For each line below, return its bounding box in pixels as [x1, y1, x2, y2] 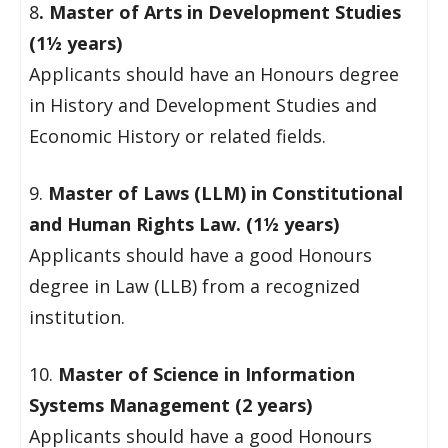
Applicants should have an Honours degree [29, 62, 399, 86]
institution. [29, 305, 125, 329]
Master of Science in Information [58, 362, 355, 386]
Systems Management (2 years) [29, 393, 312, 417]
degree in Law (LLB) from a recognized [29, 274, 360, 298]
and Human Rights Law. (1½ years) [29, 212, 339, 236]
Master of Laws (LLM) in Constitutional [43, 181, 403, 205]
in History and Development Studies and [29, 93, 377, 117]
